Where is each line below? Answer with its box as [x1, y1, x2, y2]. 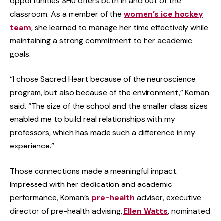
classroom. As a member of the [10, 8, 124, 19]
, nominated [168, 205, 210, 216]
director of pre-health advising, [10, 205, 123, 216]
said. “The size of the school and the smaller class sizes [10, 100, 208, 111]
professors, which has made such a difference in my [10, 127, 195, 138]
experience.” [10, 140, 54, 151]
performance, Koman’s [10, 192, 91, 203]
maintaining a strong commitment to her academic [10, 35, 192, 46]
